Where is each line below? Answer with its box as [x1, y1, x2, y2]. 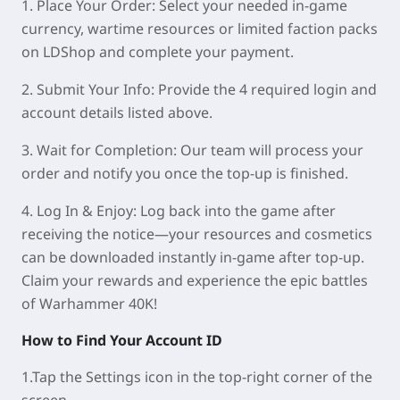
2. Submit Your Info [21, 79, 151, 99]
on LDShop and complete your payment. [21, 41, 294, 62]
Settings [86, 366, 141, 387]
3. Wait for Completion [21, 139, 173, 160]
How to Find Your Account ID [21, 329, 222, 350]
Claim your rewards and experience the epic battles [21, 270, 368, 290]
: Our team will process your [173, 139, 363, 160]
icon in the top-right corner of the [141, 366, 372, 387]
